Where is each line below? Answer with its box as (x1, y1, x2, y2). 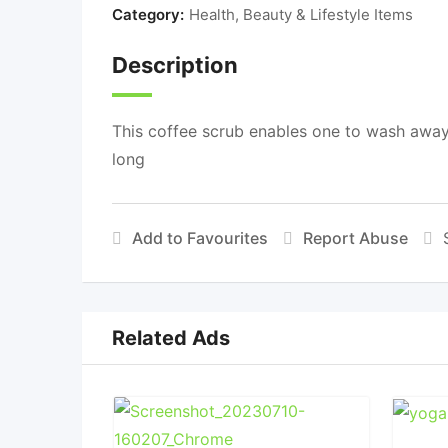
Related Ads (112, 326, 230, 350)
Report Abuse (303, 228, 408, 248)
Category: (112, 5, 184, 24)
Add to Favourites (132, 228, 268, 248)
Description (112, 52, 238, 78)
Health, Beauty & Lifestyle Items (189, 5, 413, 24)
